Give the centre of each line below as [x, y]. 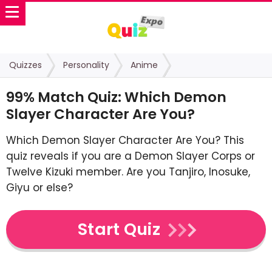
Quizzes [25, 65]
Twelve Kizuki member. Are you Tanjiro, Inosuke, [128, 172]
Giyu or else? [39, 188]
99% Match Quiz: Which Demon [116, 97]
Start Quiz [119, 229]
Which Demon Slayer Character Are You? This [125, 140]
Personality [86, 65]
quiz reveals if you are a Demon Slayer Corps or [131, 156]
